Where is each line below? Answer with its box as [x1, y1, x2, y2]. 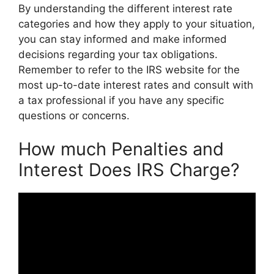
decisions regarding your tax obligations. [18, 48, 218, 61]
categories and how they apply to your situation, [18, 17, 255, 30]
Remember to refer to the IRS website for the [18, 63, 240, 76]
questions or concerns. [18, 109, 130, 122]
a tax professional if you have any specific [18, 94, 224, 106]
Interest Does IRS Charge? [18, 159, 240, 180]
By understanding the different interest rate [18, 2, 232, 15]
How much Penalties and [18, 138, 224, 160]
